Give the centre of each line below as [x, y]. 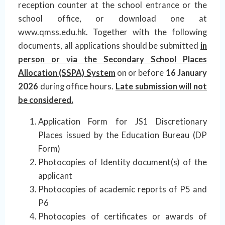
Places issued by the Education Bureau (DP [123, 135]
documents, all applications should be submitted [109, 45]
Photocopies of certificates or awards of [123, 217]
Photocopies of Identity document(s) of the [123, 162]
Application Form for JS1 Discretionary [123, 122]
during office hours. [78, 86]
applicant [55, 176]
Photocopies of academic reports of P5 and [123, 190]
